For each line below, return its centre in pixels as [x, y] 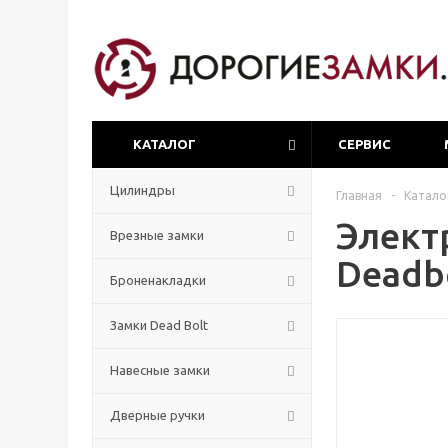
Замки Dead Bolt [159, 325]
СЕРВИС [364, 144]
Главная [359, 195]
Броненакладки [158, 280]
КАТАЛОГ [164, 144]
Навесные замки [160, 370]
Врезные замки [157, 235]
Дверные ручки [157, 415]
